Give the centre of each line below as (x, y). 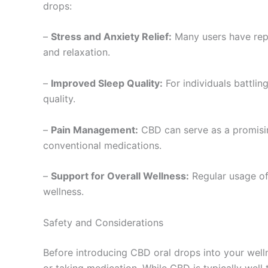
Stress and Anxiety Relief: (111, 37)
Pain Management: (95, 130)
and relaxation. (77, 52)
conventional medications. (102, 145)
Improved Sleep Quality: (107, 83)
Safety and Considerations (103, 222)
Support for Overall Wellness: (120, 176)
